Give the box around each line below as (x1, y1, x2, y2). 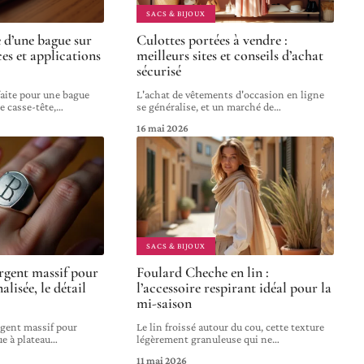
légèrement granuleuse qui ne (136, 331, 273, 345)
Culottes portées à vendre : (136, 31, 288, 50)
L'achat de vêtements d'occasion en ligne (136, 88, 325, 102)
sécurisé (136, 62, 182, 80)
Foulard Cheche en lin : (136, 262, 270, 281)
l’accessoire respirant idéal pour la (136, 278, 332, 297)
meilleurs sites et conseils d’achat (136, 46, 324, 65)
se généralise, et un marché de (136, 100, 275, 114)
